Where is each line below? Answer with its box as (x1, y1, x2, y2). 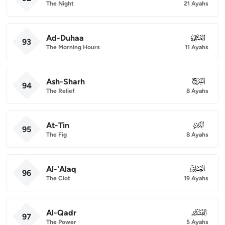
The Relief (46, 87, 75, 94)
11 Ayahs (185, 43, 208, 51)
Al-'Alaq (46, 164, 76, 174)
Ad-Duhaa (46, 33, 84, 43)
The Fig (46, 131, 67, 138)
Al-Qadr (46, 207, 76, 217)
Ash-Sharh (46, 76, 85, 86)
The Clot (46, 174, 70, 182)
